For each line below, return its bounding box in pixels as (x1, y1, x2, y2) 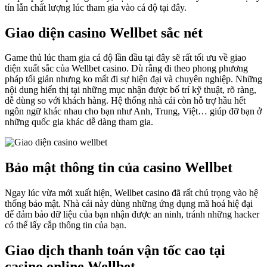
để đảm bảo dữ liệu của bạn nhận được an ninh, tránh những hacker (5, 209, 259, 220)
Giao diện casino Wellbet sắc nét (5, 24, 203, 41)
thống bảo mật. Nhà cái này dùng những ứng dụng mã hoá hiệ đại (5, 198, 253, 209)
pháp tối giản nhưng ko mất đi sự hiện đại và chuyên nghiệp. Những (5, 74, 262, 85)
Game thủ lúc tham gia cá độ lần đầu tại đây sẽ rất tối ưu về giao (5, 52, 246, 63)
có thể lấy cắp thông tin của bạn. (5, 220, 126, 231)
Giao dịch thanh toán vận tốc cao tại (5, 243, 225, 259)
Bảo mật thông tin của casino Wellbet (5, 160, 232, 176)
